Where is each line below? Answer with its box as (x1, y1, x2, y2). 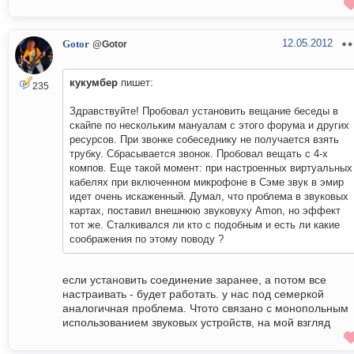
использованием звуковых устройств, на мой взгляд (62, 316, 330, 330)
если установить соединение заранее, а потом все (62, 273, 326, 287)
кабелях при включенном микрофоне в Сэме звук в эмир (70, 176, 344, 189)
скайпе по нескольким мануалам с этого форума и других (70, 119, 349, 132)
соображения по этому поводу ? (70, 233, 224, 246)
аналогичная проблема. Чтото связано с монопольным (62, 302, 348, 315)
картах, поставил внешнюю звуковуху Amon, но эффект (70, 205, 341, 217)
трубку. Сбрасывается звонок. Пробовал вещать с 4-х (70, 148, 328, 160)
